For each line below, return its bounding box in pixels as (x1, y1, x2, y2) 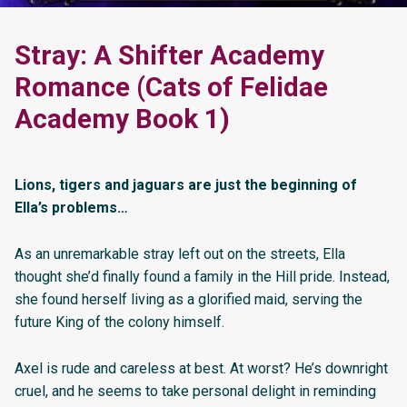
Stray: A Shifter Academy (15, 40, 324, 72)
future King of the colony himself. (15, 313, 224, 332)
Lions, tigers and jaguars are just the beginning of (15, 176, 357, 194)
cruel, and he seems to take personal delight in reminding (15, 382, 376, 401)
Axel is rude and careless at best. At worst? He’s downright (15, 360, 388, 378)
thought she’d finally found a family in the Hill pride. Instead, (15, 268, 390, 286)
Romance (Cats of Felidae (15, 72, 328, 104)
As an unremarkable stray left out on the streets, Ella (15, 245, 345, 263)
